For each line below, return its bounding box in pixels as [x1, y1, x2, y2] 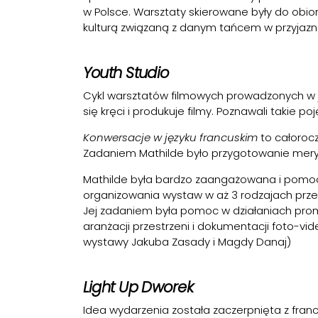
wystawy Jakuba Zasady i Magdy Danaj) [82, 234, 291, 249]
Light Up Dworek [82, 277, 193, 297]
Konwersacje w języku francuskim [82, 130, 261, 145]
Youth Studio [82, 62, 169, 83]
